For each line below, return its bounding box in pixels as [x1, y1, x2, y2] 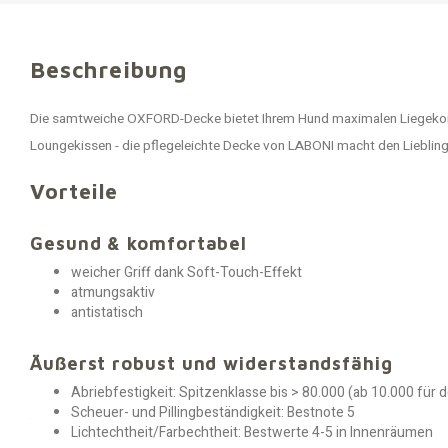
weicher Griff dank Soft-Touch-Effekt [71, 262, 302, 283]
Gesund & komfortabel [30, 232, 248, 254]
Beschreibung [30, 56, 188, 83]
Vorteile [30, 179, 119, 203]
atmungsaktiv [71, 282, 155, 303]
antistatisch [71, 302, 143, 323]
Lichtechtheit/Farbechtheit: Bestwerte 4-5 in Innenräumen [71, 422, 433, 443]
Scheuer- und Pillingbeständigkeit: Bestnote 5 [71, 402, 355, 423]
